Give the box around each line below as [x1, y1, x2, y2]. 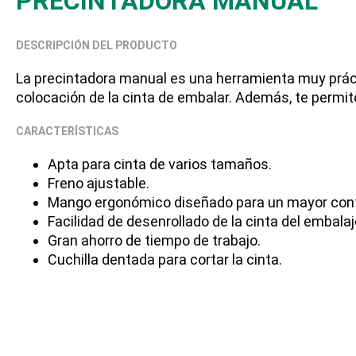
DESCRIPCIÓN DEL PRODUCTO [16, 39, 177, 52]
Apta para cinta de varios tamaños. [48, 156, 272, 173]
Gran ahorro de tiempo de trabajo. [48, 232, 261, 250]
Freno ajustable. [48, 175, 149, 192]
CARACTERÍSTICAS [16, 125, 118, 138]
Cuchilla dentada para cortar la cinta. [48, 251, 282, 269]
